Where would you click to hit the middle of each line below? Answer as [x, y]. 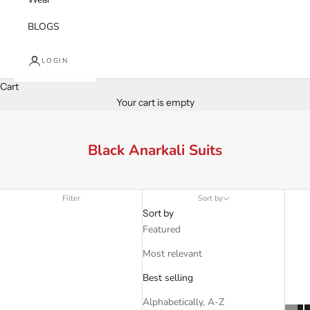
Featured [162, 230]
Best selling [168, 278]
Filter [71, 199]
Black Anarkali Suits [155, 151]
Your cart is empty [155, 103]
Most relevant [173, 254]
